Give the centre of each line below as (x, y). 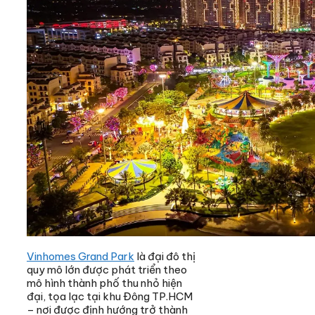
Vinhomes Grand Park (81, 256)
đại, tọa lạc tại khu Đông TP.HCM (110, 296)
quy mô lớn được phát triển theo (107, 269)
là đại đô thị (165, 256)
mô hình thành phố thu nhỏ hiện (104, 283)
